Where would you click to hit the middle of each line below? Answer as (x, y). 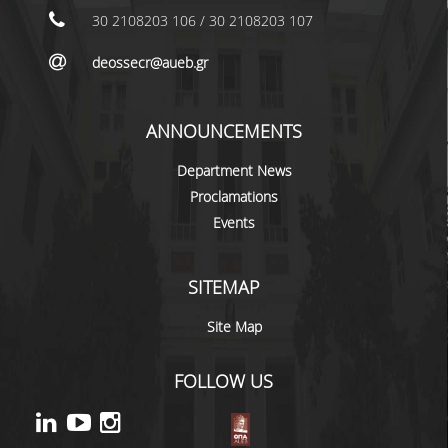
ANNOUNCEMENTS (223, 131)
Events (234, 222)
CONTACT (131, 46)
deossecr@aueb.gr (149, 62)
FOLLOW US (224, 381)
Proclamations (234, 196)
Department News (234, 170)
